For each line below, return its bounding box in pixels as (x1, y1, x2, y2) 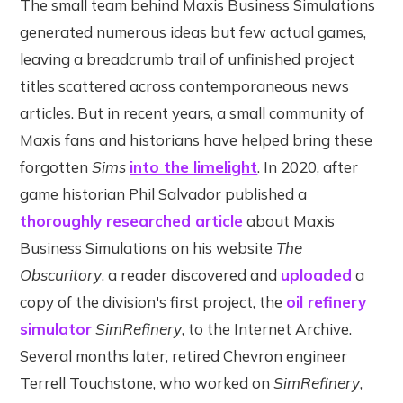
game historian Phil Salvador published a (20, 184, 308, 203)
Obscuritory (20, 264, 103, 284)
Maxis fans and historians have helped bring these (20, 130, 373, 149)
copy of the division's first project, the (20, 291, 287, 311)
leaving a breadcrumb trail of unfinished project (20, 49, 355, 68)
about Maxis (243, 210, 336, 230)
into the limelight (130, 157, 258, 176)
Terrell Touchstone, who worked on (20, 372, 274, 392)
